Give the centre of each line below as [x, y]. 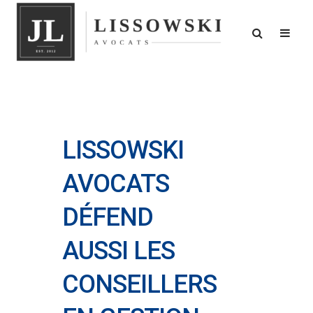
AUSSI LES [118, 251]
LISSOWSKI [123, 150]
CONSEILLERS [139, 284]
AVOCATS [116, 184]
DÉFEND [108, 217]
